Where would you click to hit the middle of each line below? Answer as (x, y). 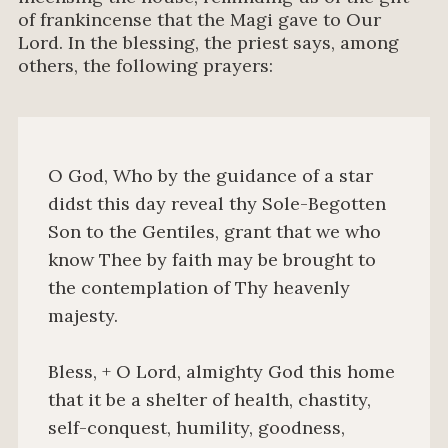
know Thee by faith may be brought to (212, 259)
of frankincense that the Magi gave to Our (199, 20)
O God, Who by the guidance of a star (210, 175)
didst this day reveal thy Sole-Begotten (217, 203)
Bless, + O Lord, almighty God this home (221, 371)
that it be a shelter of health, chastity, (209, 399)
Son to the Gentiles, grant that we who (214, 231)
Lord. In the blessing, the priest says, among (208, 43)
